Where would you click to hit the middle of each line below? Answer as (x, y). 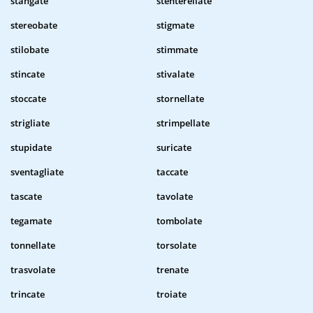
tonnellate (33, 246)
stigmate (175, 26)
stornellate (180, 99)
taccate (172, 172)
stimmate (177, 50)
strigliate (30, 123)
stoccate (28, 99)
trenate (173, 270)
